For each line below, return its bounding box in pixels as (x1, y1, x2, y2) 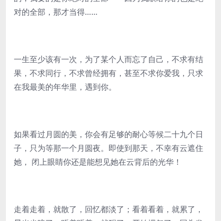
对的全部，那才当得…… (14, 6, 98, 17)
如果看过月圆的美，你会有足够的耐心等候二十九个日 (14, 129, 203, 140)
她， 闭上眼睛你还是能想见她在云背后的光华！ (14, 156, 182, 167)
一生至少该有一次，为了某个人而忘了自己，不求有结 (14, 54, 203, 65)
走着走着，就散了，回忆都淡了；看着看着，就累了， (14, 204, 203, 215)
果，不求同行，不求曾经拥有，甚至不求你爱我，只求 (14, 68, 203, 78)
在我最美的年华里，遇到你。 (14, 81, 116, 92)
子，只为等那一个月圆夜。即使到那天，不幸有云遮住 (14, 143, 203, 153)
